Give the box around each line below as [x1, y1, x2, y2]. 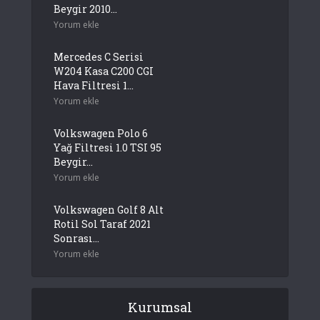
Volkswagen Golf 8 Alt [54, 202, 164, 216]
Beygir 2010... [54, 1, 117, 16]
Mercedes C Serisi [54, 49, 144, 64]
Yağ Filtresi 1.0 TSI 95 [54, 140, 161, 154]
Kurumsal [128, 298, 192, 316]
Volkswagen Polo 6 [54, 126, 148, 140]
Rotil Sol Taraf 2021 [54, 216, 151, 231]
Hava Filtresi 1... [54, 78, 134, 92]
